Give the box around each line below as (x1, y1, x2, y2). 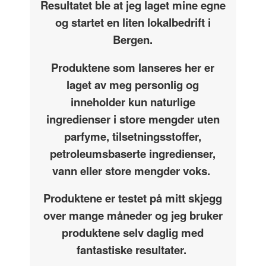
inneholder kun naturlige (70, 93, 195, 110)
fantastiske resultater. (76, 242, 189, 258)
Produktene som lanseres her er (51, 59, 215, 75)
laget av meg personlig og (66, 76, 199, 93)
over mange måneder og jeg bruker (43, 207, 223, 224)
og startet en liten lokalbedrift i (55, 14, 211, 31)
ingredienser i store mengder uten (46, 110, 220, 127)
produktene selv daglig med (62, 224, 204, 241)
